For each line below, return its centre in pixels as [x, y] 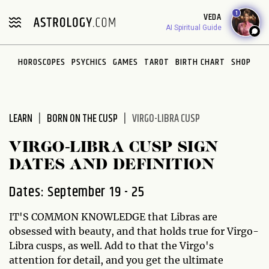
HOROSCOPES [42, 62]
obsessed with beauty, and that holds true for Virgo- [134, 231]
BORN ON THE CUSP [82, 119]
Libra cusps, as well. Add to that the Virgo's [111, 246]
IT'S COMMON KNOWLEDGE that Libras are [113, 217]
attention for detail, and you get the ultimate [116, 260]
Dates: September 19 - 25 [77, 192]
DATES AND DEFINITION [112, 165]
